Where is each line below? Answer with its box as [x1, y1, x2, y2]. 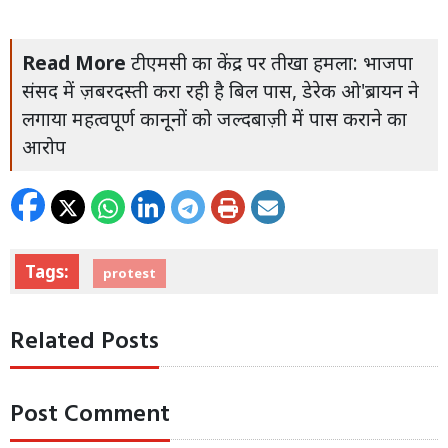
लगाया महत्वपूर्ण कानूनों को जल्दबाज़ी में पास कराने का [22, 105, 407, 132]
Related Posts [10, 322, 159, 361]
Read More [22, 49, 126, 76]
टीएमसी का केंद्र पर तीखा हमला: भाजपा [131, 49, 413, 76]
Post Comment [10, 395, 170, 434]
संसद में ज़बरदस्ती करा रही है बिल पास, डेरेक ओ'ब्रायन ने [22, 77, 419, 104]
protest [103, 263, 156, 282]
